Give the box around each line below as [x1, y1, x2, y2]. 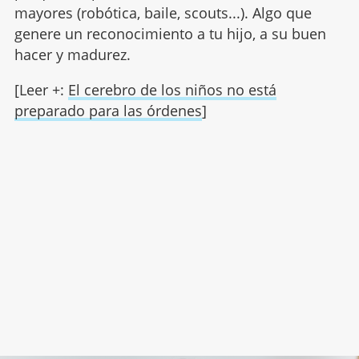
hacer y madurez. [14, 44, 131, 64]
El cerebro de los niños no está [67, 79, 276, 99]
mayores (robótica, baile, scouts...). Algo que [14, 2, 312, 22]
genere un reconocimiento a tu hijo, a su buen [14, 23, 326, 43]
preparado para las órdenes [14, 100, 202, 120]
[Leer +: [14, 79, 68, 99]
